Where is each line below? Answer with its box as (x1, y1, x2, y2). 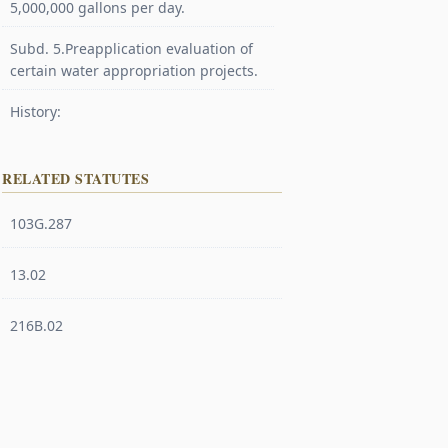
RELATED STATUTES (2, 168, 149, 189)
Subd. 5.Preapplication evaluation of (10, 39, 253, 58)
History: (10, 102, 61, 121)
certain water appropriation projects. (10, 61, 258, 80)
